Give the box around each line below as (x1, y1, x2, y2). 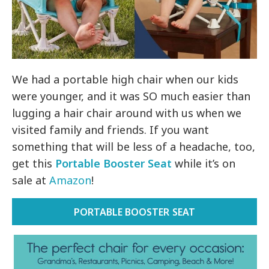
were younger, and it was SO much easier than (12, 89, 251, 104)
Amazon (49, 173, 92, 188)
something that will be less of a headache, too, (12, 139, 256, 154)
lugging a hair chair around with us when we (12, 106, 242, 121)
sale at (12, 173, 50, 188)
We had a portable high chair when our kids (12, 72, 239, 87)
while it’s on (175, 156, 236, 171)
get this (12, 156, 56, 171)
